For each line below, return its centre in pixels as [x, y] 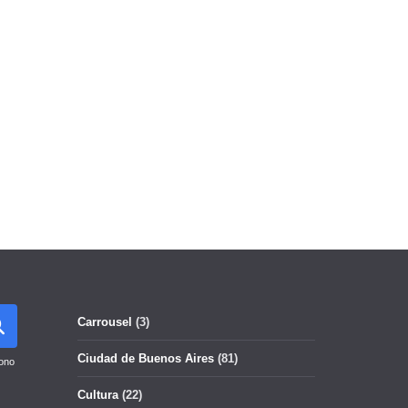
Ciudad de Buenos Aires [146, 358]
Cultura [98, 395]
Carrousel [105, 322]
